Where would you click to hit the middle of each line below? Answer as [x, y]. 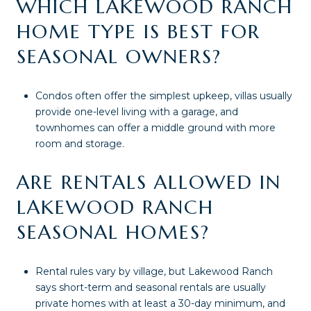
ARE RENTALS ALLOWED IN [149, 183]
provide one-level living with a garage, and [136, 111]
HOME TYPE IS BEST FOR [138, 32]
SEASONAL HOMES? [113, 233]
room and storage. [79, 143]
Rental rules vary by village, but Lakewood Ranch [154, 272]
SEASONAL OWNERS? [119, 57]
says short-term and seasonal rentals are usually [150, 288]
